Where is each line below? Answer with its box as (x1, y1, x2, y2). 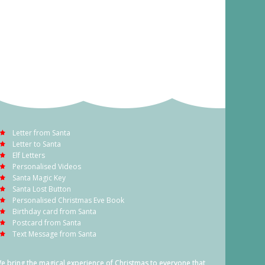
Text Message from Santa (12, 228, 96, 239)
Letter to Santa (12, 138, 61, 149)
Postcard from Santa (12, 217, 81, 228)
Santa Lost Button (12, 183, 71, 194)
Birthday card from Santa (12, 206, 96, 216)
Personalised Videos (12, 161, 81, 172)
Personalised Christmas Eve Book (12, 195, 124, 205)
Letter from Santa (12, 127, 70, 138)
